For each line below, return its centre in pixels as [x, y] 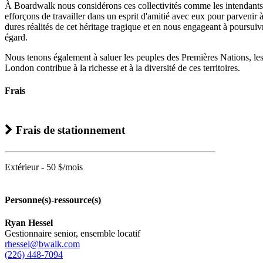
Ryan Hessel [29, 222]
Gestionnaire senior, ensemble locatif [73, 233]
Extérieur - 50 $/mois [44, 167]
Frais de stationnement [69, 130]
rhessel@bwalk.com [42, 244]
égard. [16, 37]
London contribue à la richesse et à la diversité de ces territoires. [122, 68]
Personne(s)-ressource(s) [53, 200]
